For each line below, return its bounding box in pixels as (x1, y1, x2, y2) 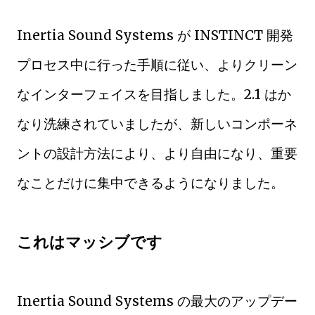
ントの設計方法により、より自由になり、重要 (17, 144, 297, 162)
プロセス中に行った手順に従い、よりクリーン (17, 56, 297, 73)
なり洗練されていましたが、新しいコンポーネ (17, 115, 297, 132)
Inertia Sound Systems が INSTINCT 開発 (17, 26, 293, 44)
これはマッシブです (17, 231, 162, 252)
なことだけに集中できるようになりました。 (17, 174, 284, 191)
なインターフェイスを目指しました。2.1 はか (17, 85, 291, 103)
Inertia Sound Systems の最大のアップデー (17, 292, 297, 309)
